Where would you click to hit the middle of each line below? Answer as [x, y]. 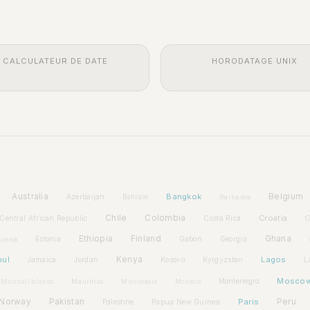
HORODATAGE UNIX [255, 61]
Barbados [235, 197]
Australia [30, 197]
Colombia [165, 218]
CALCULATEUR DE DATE [55, 61]
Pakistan [67, 302]
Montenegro [239, 281]
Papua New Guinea [186, 302]
